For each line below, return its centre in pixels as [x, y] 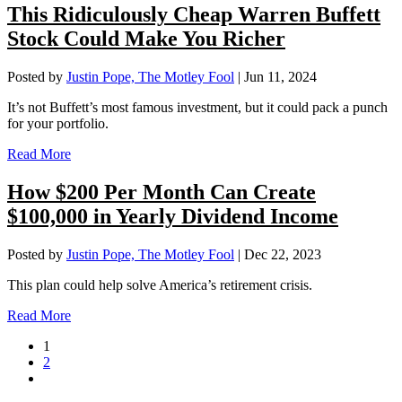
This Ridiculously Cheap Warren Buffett [194, 15]
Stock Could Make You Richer [146, 39]
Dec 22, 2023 [283, 255]
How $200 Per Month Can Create [162, 192]
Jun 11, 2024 [280, 77]
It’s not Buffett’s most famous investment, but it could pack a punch [197, 108]
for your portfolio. [58, 124]
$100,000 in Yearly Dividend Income [173, 217]
